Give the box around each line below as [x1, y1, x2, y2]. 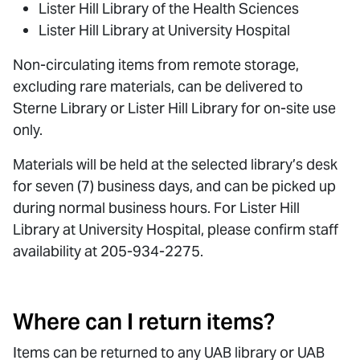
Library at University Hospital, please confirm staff [13, 220, 338, 239]
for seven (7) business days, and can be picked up [13, 177, 336, 195]
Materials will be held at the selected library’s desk [13, 155, 337, 174]
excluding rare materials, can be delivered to [13, 77, 303, 96]
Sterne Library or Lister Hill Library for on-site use [13, 99, 336, 117]
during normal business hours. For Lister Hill [13, 198, 300, 217]
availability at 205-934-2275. [13, 242, 203, 260]
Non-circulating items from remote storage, [13, 55, 299, 74]
